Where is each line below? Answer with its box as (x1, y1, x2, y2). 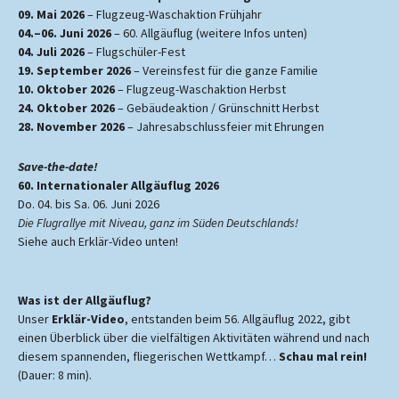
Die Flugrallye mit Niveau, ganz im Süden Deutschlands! (18, 215, 298, 231)
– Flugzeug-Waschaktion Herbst (115, 81, 286, 97)
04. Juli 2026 (18, 44, 85, 60)
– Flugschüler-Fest (85, 44, 185, 60)
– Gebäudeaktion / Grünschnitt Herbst (115, 100, 319, 116)
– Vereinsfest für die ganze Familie (131, 62, 318, 78)
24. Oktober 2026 (18, 100, 115, 116)
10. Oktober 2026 (18, 81, 115, 97)
